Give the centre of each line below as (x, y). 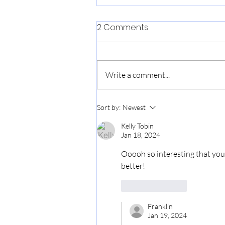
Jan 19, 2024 (167, 215)
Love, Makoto (137, 70)
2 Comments (123, 28)
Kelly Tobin (137, 126)
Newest (134, 107)
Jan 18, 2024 (141, 135)
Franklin (160, 206)
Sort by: (109, 107)
